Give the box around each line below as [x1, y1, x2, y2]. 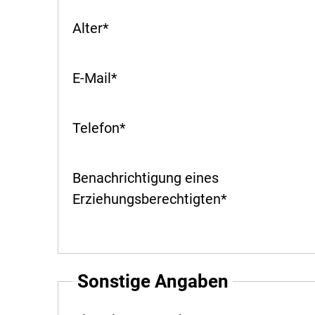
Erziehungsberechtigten [72, 190, 221, 207]
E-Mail [72, 69, 111, 86]
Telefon [72, 119, 120, 136]
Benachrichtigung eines [72, 169, 219, 186]
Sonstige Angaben [77, 270, 229, 292]
